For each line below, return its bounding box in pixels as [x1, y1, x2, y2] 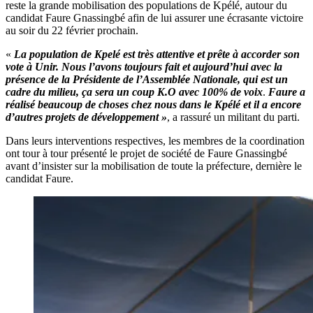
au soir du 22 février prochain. [6, 24, 138, 36]
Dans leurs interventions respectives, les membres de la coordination [6, 134, 305, 147]
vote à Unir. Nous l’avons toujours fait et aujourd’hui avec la [6, 60, 282, 73]
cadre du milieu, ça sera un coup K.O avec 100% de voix [6, 85, 263, 98]
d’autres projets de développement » [6, 110, 167, 123]
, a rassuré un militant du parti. [167, 110, 300, 123]
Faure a [268, 85, 305, 98]
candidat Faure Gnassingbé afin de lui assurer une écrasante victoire [6, 11, 303, 24]
